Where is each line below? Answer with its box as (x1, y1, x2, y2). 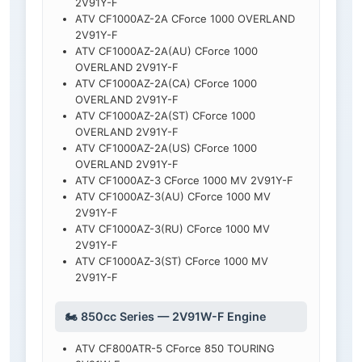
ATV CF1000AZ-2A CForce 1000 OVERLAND (75, 12, 295, 26)
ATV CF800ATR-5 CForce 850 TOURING (75, 342, 275, 356)
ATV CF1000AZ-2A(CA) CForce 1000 (75, 77, 257, 90)
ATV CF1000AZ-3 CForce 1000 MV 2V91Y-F (75, 174, 293, 187)
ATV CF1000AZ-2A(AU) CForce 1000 (75, 44, 258, 58)
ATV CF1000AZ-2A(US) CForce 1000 (75, 141, 257, 155)
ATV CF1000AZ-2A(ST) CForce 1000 (75, 109, 255, 123)
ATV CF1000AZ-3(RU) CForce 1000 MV (75, 222, 270, 236)
